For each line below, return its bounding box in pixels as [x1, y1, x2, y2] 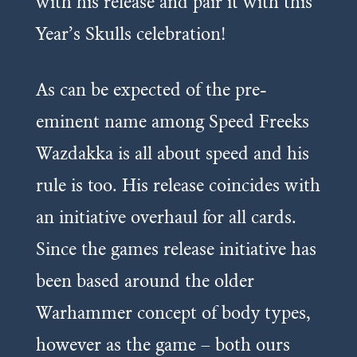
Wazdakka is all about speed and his [35, 141, 309, 164]
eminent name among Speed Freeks [35, 109, 309, 132]
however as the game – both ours [35, 332, 290, 355]
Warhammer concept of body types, [35, 300, 311, 324]
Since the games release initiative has [35, 237, 316, 260]
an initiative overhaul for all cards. [35, 205, 296, 228]
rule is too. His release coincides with [35, 173, 320, 196]
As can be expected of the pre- [35, 77, 267, 100]
